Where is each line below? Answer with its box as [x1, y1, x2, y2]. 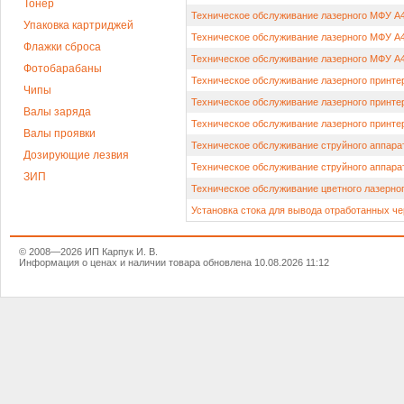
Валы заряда [23, 106, 91, 118]
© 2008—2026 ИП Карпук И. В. [19, 246, 158, 257]
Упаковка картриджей [23, 19, 133, 32]
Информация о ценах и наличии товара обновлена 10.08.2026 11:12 [19, 257, 329, 268]
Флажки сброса [23, 41, 101, 53]
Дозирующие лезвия [23, 149, 129, 161]
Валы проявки [23, 127, 96, 140]
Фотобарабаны [23, 62, 102, 75]
